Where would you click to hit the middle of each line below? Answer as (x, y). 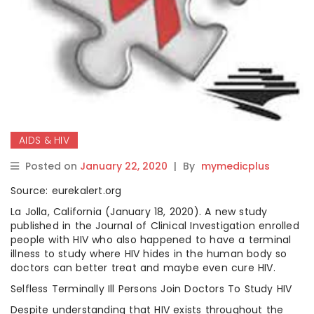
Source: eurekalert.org (66, 190)
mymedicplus (235, 166)
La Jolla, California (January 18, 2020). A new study (139, 211)
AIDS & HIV (44, 140)
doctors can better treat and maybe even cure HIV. (143, 267)
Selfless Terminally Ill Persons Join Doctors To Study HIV (151, 288)
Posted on (53, 166)
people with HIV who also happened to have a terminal (151, 239)
